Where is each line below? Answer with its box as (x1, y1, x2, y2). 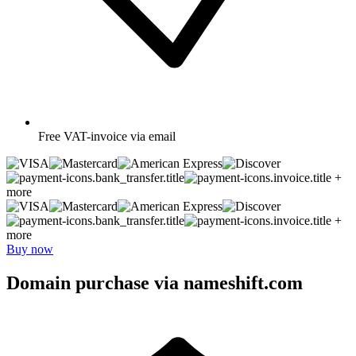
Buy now (6, 242, 53, 256)
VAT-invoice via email (64, 129, 176, 143)
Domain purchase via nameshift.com (6, 272, 303, 293)
